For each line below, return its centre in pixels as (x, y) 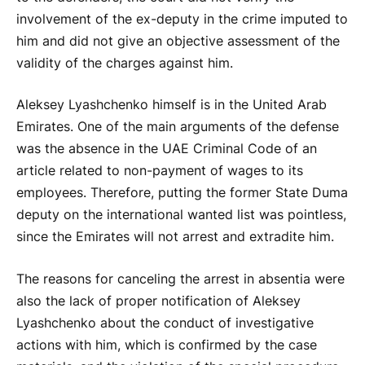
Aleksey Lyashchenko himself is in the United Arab (172, 105)
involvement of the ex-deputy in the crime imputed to (182, 19)
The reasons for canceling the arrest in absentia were (180, 279)
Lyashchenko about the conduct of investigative (165, 323)
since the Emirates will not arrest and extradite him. (175, 237)
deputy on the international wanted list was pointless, (181, 215)
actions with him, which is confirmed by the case (167, 345)
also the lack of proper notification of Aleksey (158, 301)
